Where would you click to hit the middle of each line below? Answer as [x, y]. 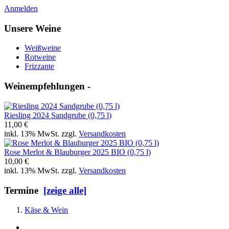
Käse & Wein [46, 210]
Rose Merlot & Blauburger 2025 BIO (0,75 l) [77, 152]
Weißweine [43, 48]
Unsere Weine [32, 28]
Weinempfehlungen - [47, 86]
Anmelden [21, 8]
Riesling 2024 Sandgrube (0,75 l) [58, 115]
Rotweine [40, 57]
